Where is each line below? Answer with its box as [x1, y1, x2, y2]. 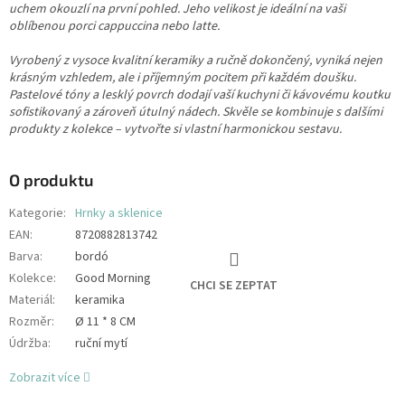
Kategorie [9, 203, 63, 222]
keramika [75, 290, 125, 309]
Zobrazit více [9, 368, 80, 387]
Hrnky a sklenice [75, 203, 163, 222]
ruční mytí [75, 334, 127, 353]
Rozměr [9, 312, 52, 331]
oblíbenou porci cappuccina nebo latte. [9, 16, 220, 35]
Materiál [9, 290, 52, 309]
